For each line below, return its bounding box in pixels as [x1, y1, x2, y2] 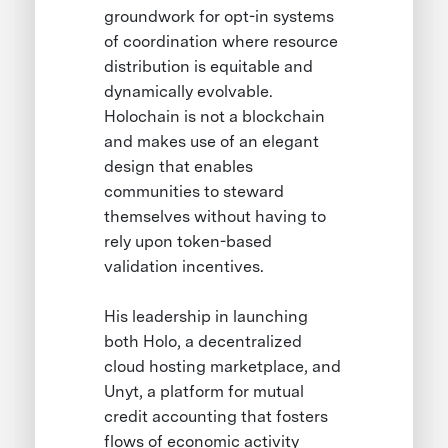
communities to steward [104, 181, 285, 201]
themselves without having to [104, 206, 327, 226]
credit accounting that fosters [104, 406, 329, 426]
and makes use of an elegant [104, 131, 320, 151]
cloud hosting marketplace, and [104, 356, 342, 376]
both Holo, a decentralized [104, 331, 303, 351]
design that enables [104, 156, 254, 176]
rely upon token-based [104, 231, 273, 251]
